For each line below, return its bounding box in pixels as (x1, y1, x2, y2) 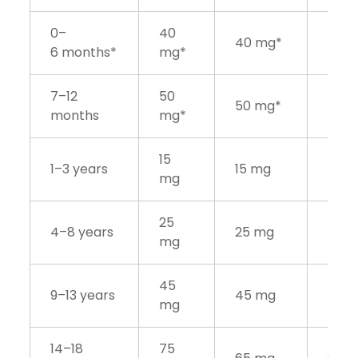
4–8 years (50, 223, 115, 242)
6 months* (50, 43, 118, 62)
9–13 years (50, 286, 117, 305)
